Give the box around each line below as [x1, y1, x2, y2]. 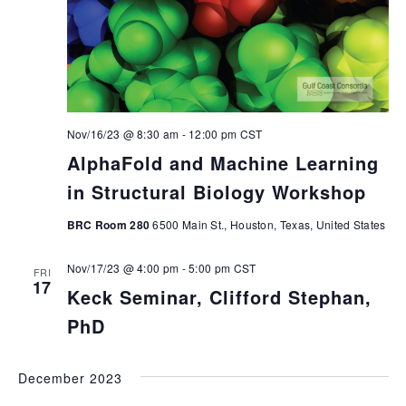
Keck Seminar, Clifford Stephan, [66, 283, 372, 310]
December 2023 [17, 368, 122, 387]
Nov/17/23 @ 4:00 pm [66, 259, 179, 275]
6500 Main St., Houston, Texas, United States [152, 216, 386, 232]
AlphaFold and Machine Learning [66, 149, 379, 176]
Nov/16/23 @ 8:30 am [66, 125, 179, 141]
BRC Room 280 [66, 216, 153, 233]
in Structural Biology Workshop [66, 178, 366, 205]
